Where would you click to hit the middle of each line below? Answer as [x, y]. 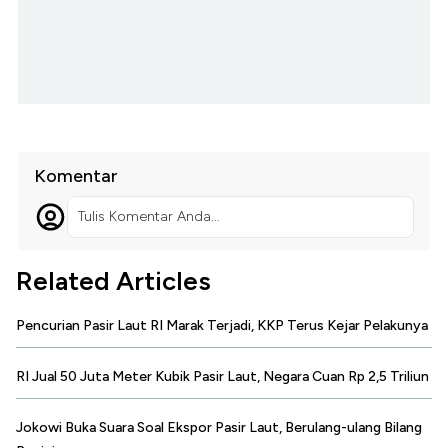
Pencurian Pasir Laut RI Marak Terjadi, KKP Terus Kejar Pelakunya [222, 326]
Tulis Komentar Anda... [148, 217]
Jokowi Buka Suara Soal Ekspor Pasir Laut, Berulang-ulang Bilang [219, 428]
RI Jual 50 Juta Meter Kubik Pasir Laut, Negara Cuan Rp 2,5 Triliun [222, 377]
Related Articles [113, 281]
